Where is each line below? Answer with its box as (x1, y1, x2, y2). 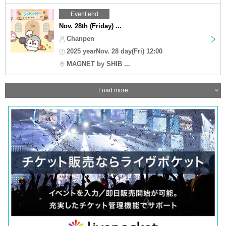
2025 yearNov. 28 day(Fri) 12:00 (67, 47, 162, 55)
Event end (70, 10, 98, 18)
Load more (98, 86, 128, 94)
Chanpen (67, 34, 94, 42)
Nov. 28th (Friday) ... (59, 22, 122, 30)
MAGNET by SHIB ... (67, 60, 130, 68)
